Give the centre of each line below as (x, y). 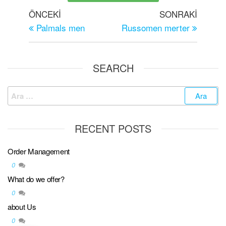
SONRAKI (179, 14)
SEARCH (113, 68)
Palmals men (60, 27)
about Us (22, 207)
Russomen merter (156, 27)
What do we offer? (36, 179)
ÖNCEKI (45, 14)
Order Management (39, 151)
